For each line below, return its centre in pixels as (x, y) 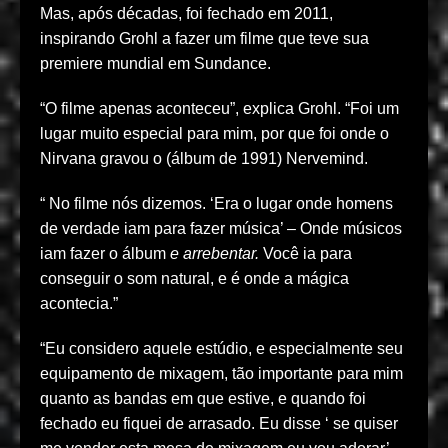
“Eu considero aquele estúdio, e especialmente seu (221, 349)
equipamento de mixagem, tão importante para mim (221, 374)
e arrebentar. (216, 254)
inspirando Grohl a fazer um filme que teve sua (204, 39)
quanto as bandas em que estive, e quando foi (203, 399)
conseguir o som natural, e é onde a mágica (194, 279)
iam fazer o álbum (105, 254)
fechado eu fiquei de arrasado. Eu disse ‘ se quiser (219, 424)
